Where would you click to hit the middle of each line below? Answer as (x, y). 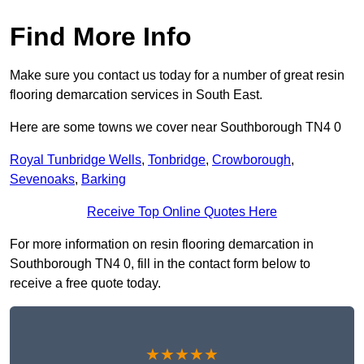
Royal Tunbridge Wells (76, 160)
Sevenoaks (42, 180)
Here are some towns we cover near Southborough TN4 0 (175, 128)
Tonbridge (177, 160)
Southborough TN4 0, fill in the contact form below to (160, 264)
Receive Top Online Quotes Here (182, 212)
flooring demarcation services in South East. (136, 95)
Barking (104, 180)
